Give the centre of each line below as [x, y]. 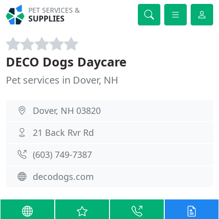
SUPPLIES [47, 19]
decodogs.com [63, 176]
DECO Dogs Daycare [66, 62]
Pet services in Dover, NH [62, 80]
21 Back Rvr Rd [63, 132]
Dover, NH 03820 [67, 110]
